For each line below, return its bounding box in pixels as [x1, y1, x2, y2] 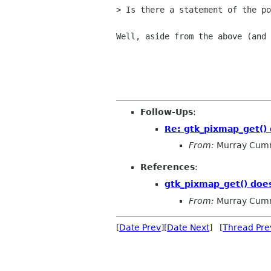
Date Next [167, 222, 209, 232]
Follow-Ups [140, 107, 193, 117]
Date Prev [119, 222, 161, 232]
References [140, 162, 195, 172]
